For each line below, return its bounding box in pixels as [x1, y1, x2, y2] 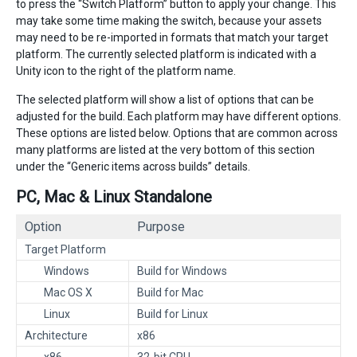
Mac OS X [25, 286, 92, 300]
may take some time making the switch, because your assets [16, 14, 322, 28]
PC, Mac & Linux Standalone [16, 187, 212, 207]
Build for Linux [137, 308, 208, 321]
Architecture [25, 329, 88, 343]
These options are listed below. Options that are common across [16, 127, 338, 140]
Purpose [137, 219, 185, 235]
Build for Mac [137, 286, 203, 300]
